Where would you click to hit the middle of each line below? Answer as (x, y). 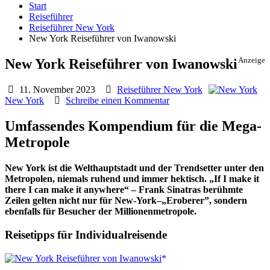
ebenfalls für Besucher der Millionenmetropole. (101, 212)
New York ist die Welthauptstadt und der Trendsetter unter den (134, 168)
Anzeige (252, 61)
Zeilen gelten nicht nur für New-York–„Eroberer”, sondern (126, 201)
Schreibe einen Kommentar (118, 101)
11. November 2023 (56, 90)
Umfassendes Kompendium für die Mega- (133, 126)
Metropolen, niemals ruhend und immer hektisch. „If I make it (132, 179)
